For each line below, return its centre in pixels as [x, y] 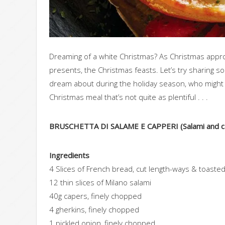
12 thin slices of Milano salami [100, 183]
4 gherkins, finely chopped [94, 210]
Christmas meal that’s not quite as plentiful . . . [129, 97]
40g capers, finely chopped [95, 196]
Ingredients [69, 155]
